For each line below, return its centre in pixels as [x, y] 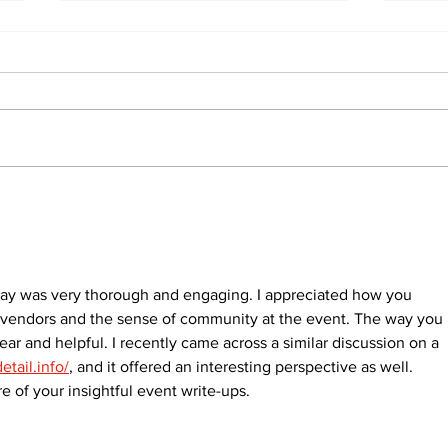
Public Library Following [203, 236]
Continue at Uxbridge [188, 216]
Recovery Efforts [166, 196]
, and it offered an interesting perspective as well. [243, 367]
